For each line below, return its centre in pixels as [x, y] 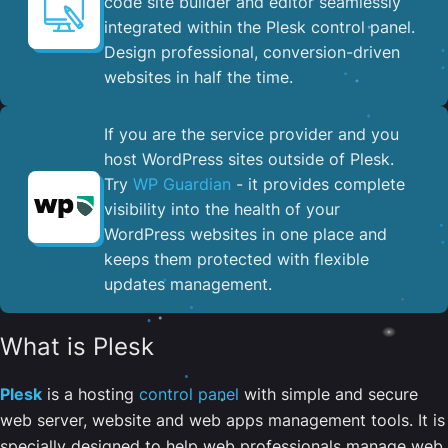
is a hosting [90, 393]
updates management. [188, 283]
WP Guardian [182, 183]
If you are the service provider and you [251, 133]
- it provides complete [318, 183]
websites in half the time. [198, 76]
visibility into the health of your [222, 208]
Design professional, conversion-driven [252, 51]
